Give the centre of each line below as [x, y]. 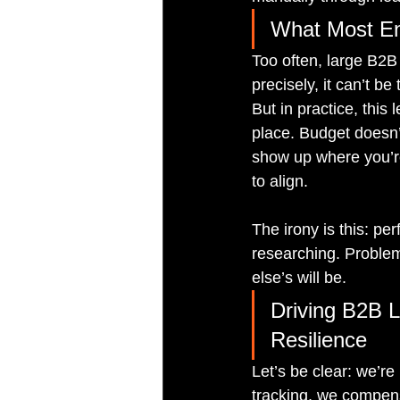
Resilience [319, 340]
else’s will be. [299, 278]
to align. [280, 182]
